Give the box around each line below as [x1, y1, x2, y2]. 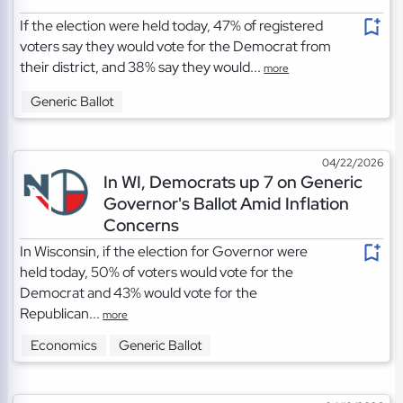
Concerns [103, 213, 179, 237]
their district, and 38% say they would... [20, 58, 264, 77]
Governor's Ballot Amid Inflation [103, 192, 349, 216]
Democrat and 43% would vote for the [20, 283, 258, 303]
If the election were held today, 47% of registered [20, 16, 324, 36]
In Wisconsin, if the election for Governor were [20, 242, 309, 262]
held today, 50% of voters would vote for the [20, 263, 294, 282]
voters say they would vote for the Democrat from [20, 37, 332, 57]
